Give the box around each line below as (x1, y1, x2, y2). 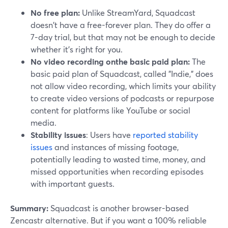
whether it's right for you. (31, 44, 123, 55)
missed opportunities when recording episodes (31, 166, 204, 177)
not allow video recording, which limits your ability (31, 80, 216, 92)
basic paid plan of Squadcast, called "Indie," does (31, 68, 213, 79)
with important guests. (31, 178, 115, 189)
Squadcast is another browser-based (48, 203, 189, 214)
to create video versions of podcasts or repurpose (31, 93, 214, 104)
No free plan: (31, 7, 80, 18)
